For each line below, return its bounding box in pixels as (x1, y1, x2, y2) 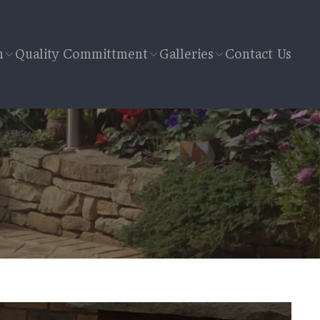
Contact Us (225, 46, 291, 61)
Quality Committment (15, 46, 148, 61)
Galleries (159, 46, 214, 61)
